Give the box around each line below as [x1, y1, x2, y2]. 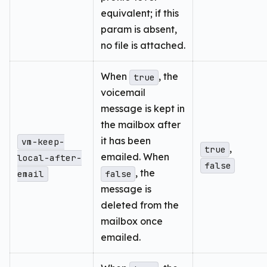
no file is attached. [101, 39, 185, 52]
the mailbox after [101, 119, 181, 131]
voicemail [101, 86, 145, 99]
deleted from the [101, 199, 179, 212]
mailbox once [101, 215, 163, 228]
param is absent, [101, 23, 177, 36]
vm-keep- [21, 136, 64, 148]
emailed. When [101, 151, 169, 163]
